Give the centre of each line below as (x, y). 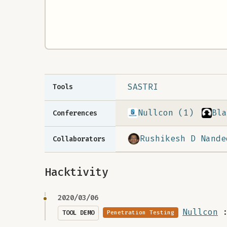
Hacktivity (77, 172)
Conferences (75, 113)
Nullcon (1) (166, 113)
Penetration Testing (141, 213)
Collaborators (79, 139)
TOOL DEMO (78, 213)
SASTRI (143, 87)
